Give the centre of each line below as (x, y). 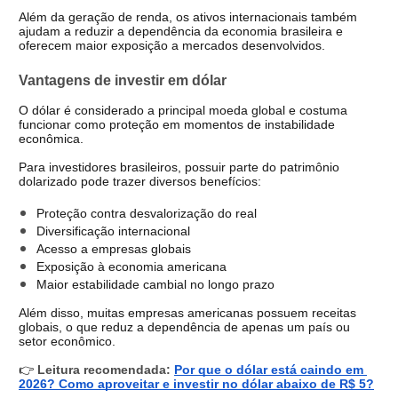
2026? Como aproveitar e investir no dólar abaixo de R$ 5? (196, 383)
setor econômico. (67, 341)
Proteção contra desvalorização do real (147, 213)
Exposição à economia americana (131, 266)
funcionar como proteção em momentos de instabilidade (177, 124)
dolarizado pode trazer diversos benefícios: (140, 181)
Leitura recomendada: (102, 369)
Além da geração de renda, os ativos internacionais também (188, 17)
